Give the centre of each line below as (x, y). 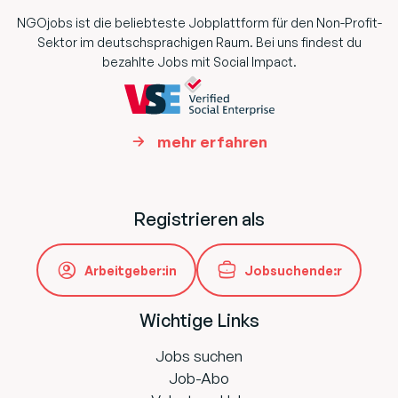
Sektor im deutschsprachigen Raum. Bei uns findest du (199, 42)
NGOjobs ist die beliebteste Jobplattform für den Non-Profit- (199, 22)
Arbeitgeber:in (131, 270)
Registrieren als (199, 219)
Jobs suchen (199, 356)
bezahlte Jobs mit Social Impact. (199, 61)
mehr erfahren (212, 142)
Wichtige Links (199, 321)
